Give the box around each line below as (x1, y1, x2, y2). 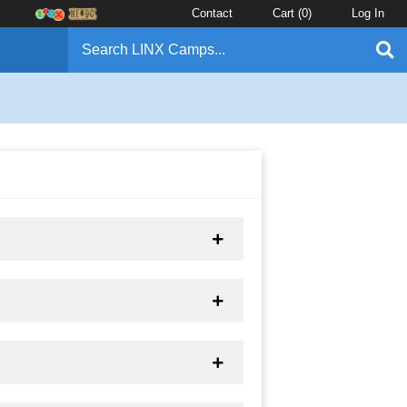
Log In (352, 6, 384, 20)
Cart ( (273, 6, 302, 20)
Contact (192, 6, 233, 20)
